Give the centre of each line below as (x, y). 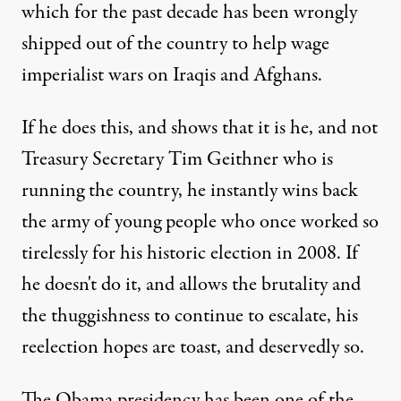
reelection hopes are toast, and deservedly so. (193, 347)
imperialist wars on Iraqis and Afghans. (172, 75)
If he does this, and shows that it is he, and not (200, 128)
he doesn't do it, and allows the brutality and (191, 285)
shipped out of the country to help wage (175, 44)
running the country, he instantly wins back (190, 191)
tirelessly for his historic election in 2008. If (190, 253)
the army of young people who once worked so (200, 222)
